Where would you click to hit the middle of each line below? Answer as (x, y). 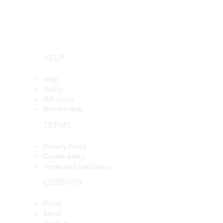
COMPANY (63, 182)
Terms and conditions (77, 166)
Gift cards (58, 99)
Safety (53, 89)
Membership (63, 109)
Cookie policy (64, 156)
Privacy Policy (65, 146)
